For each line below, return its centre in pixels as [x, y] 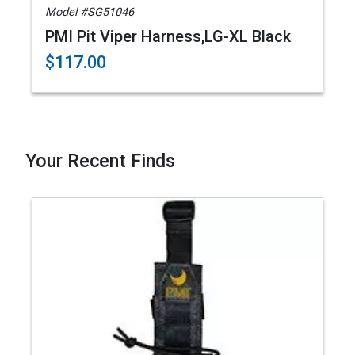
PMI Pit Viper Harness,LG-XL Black [168, 36]
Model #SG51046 [90, 12]
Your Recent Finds [100, 161]
